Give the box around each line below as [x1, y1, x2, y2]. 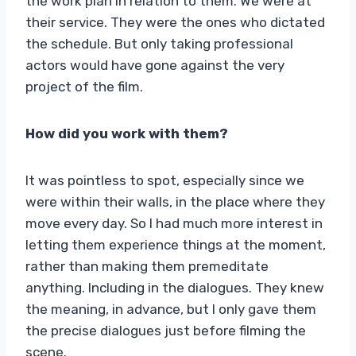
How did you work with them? [25, 125, 228, 141]
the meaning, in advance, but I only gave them [25, 300, 316, 317]
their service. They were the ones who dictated [25, 14, 325, 30]
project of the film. [25, 78, 143, 95]
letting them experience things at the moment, [25, 236, 326, 253]
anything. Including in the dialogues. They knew [25, 279, 324, 296]
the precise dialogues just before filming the [25, 322, 306, 339]
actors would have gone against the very [25, 56, 284, 73]
